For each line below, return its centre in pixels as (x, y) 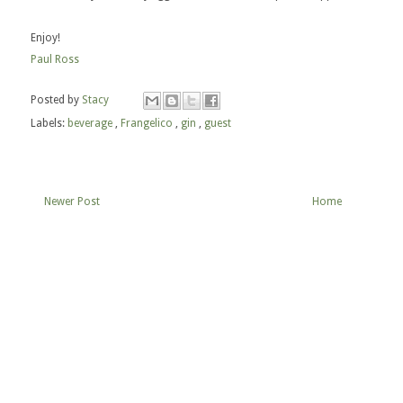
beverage (91, 123)
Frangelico (148, 123)
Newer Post (72, 201)
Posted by (56, 100)
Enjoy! (45, 38)
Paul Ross (55, 59)
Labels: (49, 123)
